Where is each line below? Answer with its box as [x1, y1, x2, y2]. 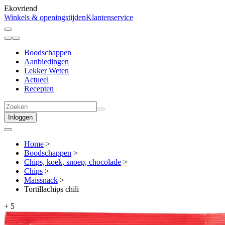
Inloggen [8, 114, 33, 121]
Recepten [24, 84, 54, 93]
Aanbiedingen [24, 57, 69, 66]
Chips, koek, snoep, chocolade [24, 158, 121, 166]
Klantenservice [86, 13, 133, 22]
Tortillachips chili [24, 185, 79, 193]
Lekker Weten [24, 66, 69, 75]
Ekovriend [4, 4, 37, 13]
